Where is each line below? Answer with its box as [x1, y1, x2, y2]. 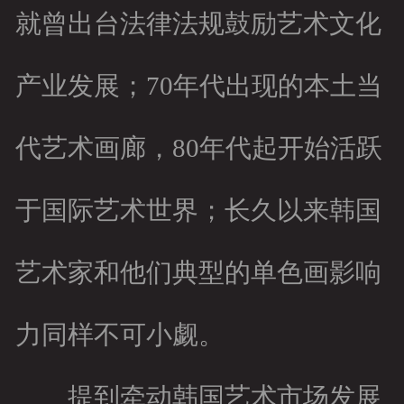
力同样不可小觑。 [14, 320, 225, 350]
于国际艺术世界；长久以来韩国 [14, 196, 381, 225]
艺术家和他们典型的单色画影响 [14, 258, 381, 288]
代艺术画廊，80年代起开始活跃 [14, 133, 382, 163]
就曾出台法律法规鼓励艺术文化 [14, 9, 381, 39]
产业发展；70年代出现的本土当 [14, 71, 382, 101]
